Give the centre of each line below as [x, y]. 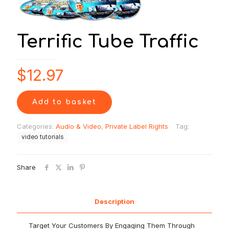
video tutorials [43, 137]
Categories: [36, 126]
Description [114, 201]
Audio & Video [78, 126]
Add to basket [64, 102]
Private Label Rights [137, 126]
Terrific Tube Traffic [108, 42]
